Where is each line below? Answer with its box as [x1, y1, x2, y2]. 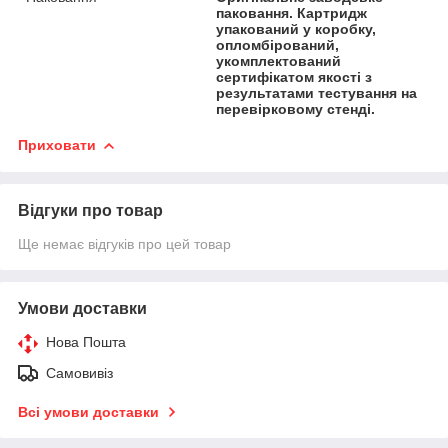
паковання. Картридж [216, 4, 368, 21]
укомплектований [216, 52, 342, 69]
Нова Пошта [46, 333, 126, 350]
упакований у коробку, [216, 20, 377, 37]
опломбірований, [216, 36, 340, 53]
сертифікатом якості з [216, 68, 373, 85]
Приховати [18, 136, 96, 153]
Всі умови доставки [18, 403, 159, 420]
